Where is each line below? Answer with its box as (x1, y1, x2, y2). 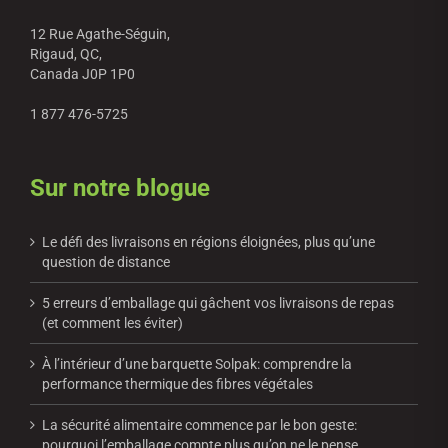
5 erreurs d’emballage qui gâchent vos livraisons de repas (42, 295, 394, 312)
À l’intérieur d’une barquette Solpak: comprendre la (42, 356, 352, 373)
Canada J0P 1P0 (30, 66, 135, 83)
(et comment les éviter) (42, 315, 183, 332)
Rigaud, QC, (30, 46, 102, 63)
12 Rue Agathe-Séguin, (30, 26, 170, 43)
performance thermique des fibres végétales (42, 376, 313, 393)
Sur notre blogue (30, 174, 210, 203)
